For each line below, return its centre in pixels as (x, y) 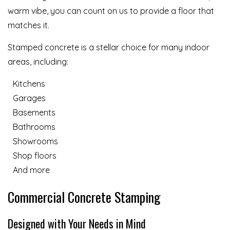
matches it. (28, 25)
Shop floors (35, 156)
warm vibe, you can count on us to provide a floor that (111, 11)
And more (31, 170)
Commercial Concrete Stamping (84, 197)
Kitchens (29, 84)
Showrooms (35, 141)
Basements (34, 113)
